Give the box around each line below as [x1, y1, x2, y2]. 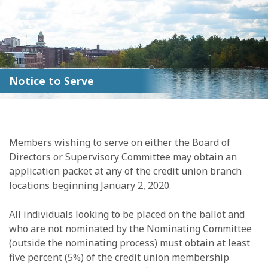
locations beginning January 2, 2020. [9, 179, 171, 193]
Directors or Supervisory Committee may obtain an [9, 150, 237, 164]
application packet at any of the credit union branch [9, 165, 242, 178]
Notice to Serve [9, 74, 94, 89]
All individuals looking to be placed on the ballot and [9, 208, 245, 221]
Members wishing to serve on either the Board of [9, 136, 230, 150]
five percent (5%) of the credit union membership [9, 251, 229, 264]
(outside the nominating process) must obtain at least [9, 236, 250, 250]
